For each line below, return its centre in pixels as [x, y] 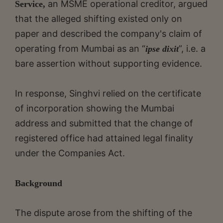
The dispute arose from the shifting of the [104, 213]
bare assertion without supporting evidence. [109, 63]
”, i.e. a [192, 48]
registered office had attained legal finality [104, 138]
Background [39, 183]
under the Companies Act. [70, 153]
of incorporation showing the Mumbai [95, 108]
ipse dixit [162, 49]
